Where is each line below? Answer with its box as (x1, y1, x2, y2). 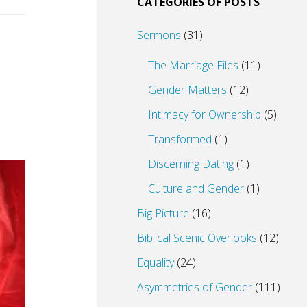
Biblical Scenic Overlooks (137, 230, 257, 245)
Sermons (137, 27, 181, 42)
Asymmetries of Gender (137, 279, 252, 295)
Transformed (148, 131, 212, 147)
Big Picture (137, 205, 189, 221)
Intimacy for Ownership (148, 106, 261, 122)
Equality (137, 254, 174, 270)
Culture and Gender (148, 180, 244, 196)
